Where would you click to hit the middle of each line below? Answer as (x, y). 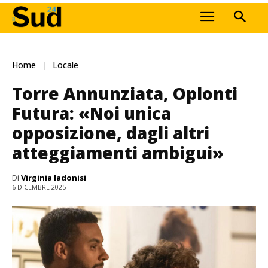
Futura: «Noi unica (92, 113)
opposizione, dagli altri (111, 133)
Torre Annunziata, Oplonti (125, 93)
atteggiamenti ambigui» (118, 152)
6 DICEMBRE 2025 (39, 187)
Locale (66, 65)
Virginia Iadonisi (54, 177)
